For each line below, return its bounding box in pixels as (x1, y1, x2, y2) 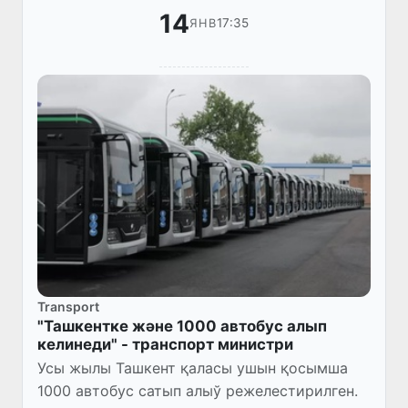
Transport (37, 298, 99, 314)
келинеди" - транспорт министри (37, 334, 293, 353)
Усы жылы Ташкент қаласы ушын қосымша (37, 358, 348, 377)
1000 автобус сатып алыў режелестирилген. (37, 381, 358, 400)
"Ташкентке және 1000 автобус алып (37, 316, 327, 335)
